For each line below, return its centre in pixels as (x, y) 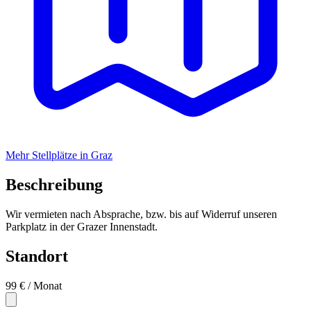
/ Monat (45, 285)
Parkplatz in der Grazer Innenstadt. (82, 226)
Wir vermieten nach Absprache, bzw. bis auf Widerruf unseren (141, 214)
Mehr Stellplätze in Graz (59, 155)
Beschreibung (54, 184)
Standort (37, 256)
